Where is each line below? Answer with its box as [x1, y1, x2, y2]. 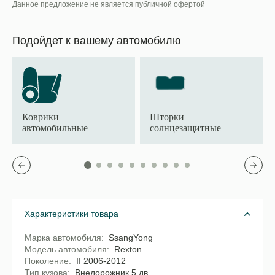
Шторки [150, 112, 184, 122]
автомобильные [22, 123, 88, 133]
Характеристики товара [25, 209, 118, 219]
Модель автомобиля [25, 244, 107, 254]
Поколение [25, 256, 69, 266]
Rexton [114, 244, 142, 254]
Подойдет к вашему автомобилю [12, 34, 181, 47]
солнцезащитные [150, 123, 221, 133]
